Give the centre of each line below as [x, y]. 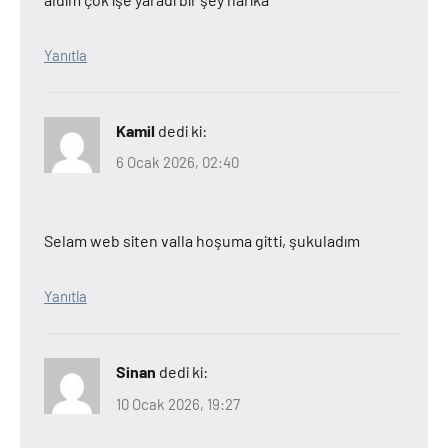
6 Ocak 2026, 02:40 [177, 162]
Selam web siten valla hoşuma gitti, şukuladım [202, 240]
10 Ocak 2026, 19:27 [178, 403]
